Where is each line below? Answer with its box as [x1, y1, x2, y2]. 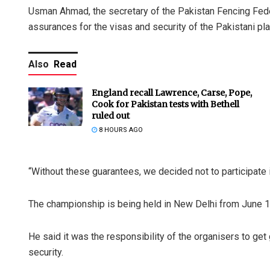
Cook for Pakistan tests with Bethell [92, 98, 239, 110]
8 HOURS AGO [97, 125, 143, 134]
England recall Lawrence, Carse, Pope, [92, 87, 252, 98]
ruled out [92, 110, 130, 121]
